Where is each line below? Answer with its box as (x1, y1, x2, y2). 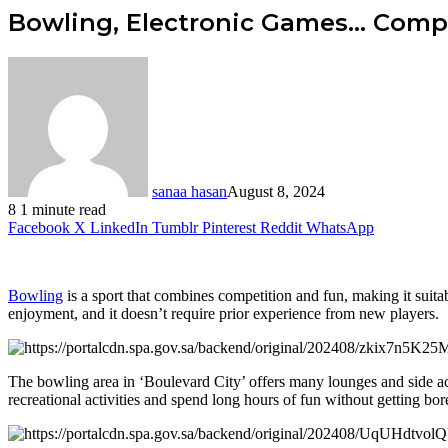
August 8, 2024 (227, 182, 325, 200)
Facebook (8, 218, 70, 236)
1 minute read (20, 200, 106, 218)
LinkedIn (90, 218, 148, 236)
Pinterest (202, 218, 256, 236)
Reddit (260, 218, 302, 236)
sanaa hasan (152, 182, 227, 200)
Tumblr (152, 218, 198, 236)
